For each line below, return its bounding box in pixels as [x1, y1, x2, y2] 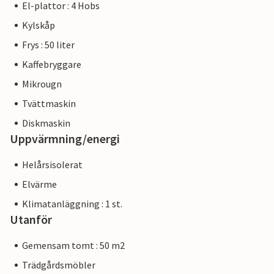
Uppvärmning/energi [10, 131, 120, 147]
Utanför [10, 212, 52, 228]
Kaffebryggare [22, 58, 81, 71]
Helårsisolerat [22, 158, 83, 171]
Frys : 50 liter [22, 39, 75, 51]
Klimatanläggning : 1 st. [22, 198, 122, 210]
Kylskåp [22, 19, 55, 32]
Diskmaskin [22, 117, 70, 130]
